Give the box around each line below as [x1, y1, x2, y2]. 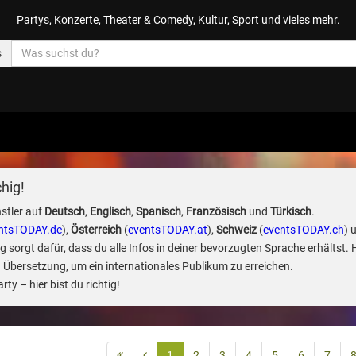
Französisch [185, 205, 246, 218]
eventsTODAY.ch [262, 223, 344, 236]
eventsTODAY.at [127, 223, 207, 236]
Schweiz [215, 223, 257, 236]
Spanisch [135, 205, 181, 218]
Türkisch [269, 205, 311, 218]
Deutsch [44, 205, 85, 218]
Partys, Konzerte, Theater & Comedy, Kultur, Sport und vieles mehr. [16, 14, 340, 26]
